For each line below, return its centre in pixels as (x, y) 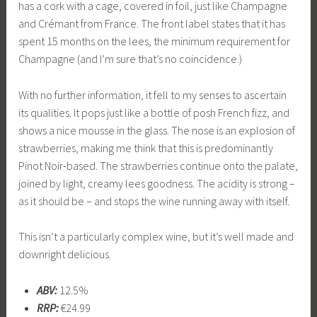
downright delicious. (65, 254)
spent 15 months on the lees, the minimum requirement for (155, 41)
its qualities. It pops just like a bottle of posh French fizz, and (154, 112)
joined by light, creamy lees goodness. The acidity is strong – (157, 183)
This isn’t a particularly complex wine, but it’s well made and (156, 237)
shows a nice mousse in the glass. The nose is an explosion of (157, 130)
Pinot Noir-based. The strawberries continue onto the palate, (158, 165)
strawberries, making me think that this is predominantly (146, 148)
